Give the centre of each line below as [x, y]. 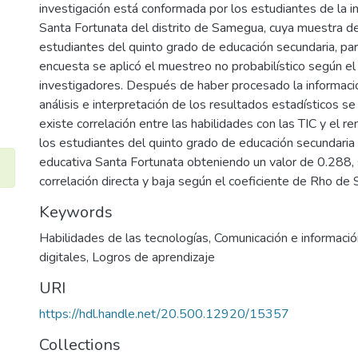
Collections [80, 345]
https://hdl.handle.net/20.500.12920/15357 [164, 314]
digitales [63, 257]
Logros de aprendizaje [153, 257]
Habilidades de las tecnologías [124, 238]
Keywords [76, 212]
